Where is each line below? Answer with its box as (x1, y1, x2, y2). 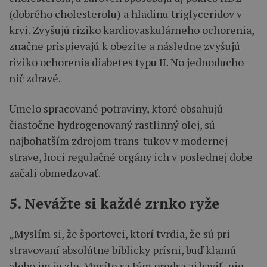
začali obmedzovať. (9, 166, 101, 181)
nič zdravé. (9, 71, 61, 86)
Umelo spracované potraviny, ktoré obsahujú (9, 101, 223, 116)
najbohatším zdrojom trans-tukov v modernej (9, 133, 228, 148)
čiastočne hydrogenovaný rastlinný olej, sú (9, 117, 215, 132)
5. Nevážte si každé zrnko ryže (9, 194, 219, 213)
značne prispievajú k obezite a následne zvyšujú (9, 39, 240, 54)
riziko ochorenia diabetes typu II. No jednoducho (9, 55, 244, 70)
